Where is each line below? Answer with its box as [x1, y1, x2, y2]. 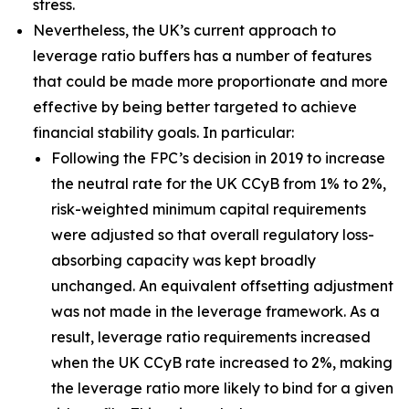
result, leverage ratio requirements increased [51, 328, 371, 346]
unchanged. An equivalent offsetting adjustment [51, 277, 393, 295]
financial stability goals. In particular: [33, 123, 294, 142]
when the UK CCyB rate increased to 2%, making [51, 353, 393, 372]
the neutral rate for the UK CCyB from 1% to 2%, [51, 174, 386, 193]
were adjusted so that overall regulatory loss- [51, 225, 374, 244]
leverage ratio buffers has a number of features [33, 47, 372, 65]
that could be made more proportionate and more [33, 72, 388, 90]
